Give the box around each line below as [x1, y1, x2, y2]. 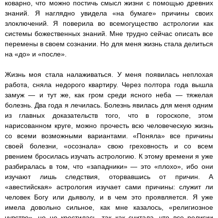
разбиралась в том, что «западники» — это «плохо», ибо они [5, 163, 213, 171]
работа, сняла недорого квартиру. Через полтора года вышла [5, 81, 213, 89]
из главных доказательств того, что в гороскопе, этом [5, 111, 213, 120]
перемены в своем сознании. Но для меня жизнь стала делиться [5, 40, 213, 48]
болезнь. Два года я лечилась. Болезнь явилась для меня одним [5, 101, 213, 109]
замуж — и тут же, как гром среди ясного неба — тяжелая [5, 91, 213, 99]
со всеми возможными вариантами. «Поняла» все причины [5, 132, 213, 140]
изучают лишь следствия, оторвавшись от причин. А [5, 173, 213, 181]
